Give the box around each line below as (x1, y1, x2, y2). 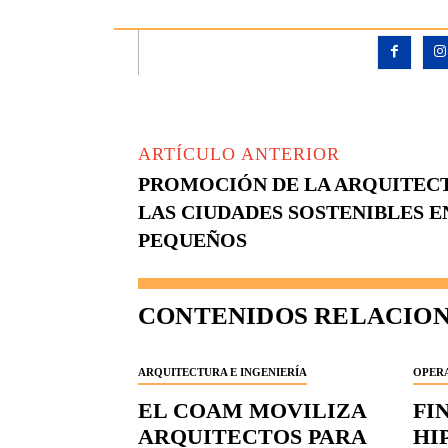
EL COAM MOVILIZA (138, 398, 367, 424)
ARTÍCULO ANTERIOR (138, 144, 340, 165)
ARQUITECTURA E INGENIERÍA (138, 366, 307, 379)
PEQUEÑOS (138, 229, 247, 252)
